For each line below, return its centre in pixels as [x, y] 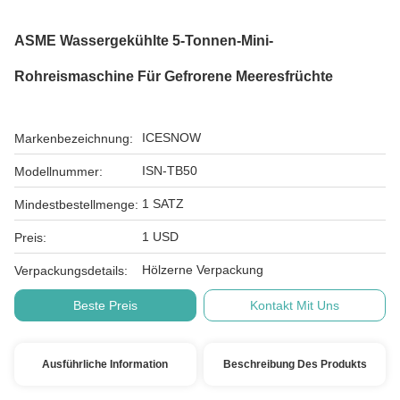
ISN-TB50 [170, 171]
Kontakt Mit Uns [295, 305]
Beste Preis [105, 305]
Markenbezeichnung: [74, 138]
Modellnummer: [58, 171]
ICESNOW [171, 137]
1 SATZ [163, 204]
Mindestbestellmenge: [76, 204]
